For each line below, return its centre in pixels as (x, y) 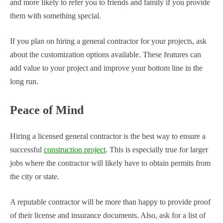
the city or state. (35, 177)
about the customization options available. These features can (106, 54)
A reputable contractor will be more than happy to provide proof (110, 202)
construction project (75, 150)
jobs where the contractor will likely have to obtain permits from (110, 163)
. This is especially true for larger (157, 150)
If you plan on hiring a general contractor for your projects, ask (108, 41)
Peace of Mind (47, 110)
